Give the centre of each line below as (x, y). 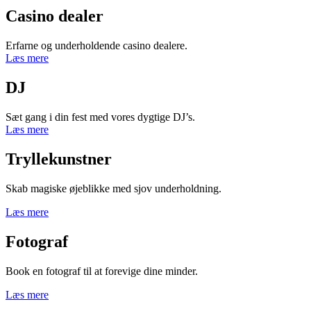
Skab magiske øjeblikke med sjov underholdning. (114, 188)
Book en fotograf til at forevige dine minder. (102, 271)
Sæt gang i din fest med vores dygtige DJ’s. (100, 117)
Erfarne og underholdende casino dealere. (96, 46)
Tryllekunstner (59, 159)
